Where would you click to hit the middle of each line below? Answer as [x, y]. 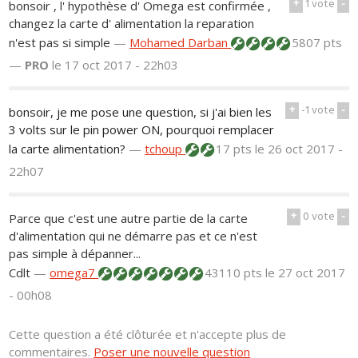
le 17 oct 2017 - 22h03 [115, 64]
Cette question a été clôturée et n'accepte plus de [148, 334]
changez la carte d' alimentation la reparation [132, 23]
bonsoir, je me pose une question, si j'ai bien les [141, 111]
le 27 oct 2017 [306, 272]
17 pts [234, 148]
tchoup [165, 148]
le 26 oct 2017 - [299, 148]
